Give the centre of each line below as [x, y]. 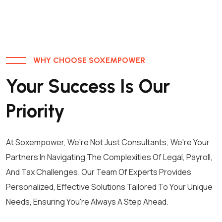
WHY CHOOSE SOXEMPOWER [89, 60]
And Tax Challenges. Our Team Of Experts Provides [99, 172]
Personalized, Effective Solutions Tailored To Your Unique [109, 187]
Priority [35, 111]
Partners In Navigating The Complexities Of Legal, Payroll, [109, 157]
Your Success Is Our [88, 86]
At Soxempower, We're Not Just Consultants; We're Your [108, 142]
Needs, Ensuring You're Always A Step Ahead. [87, 201]
